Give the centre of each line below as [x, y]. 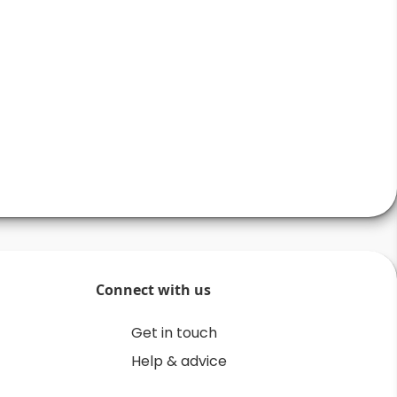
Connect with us [153, 289]
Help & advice [179, 361]
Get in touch [174, 332]
